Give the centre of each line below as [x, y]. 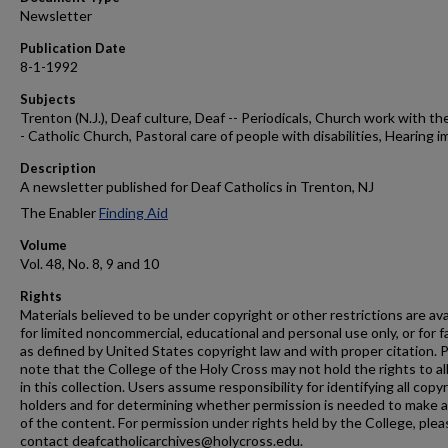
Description [58, 168]
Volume [43, 245]
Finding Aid [133, 212]
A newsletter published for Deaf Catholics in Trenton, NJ [197, 186]
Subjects [48, 99]
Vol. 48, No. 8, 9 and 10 [89, 263]
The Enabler [59, 212]
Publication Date [73, 48]
